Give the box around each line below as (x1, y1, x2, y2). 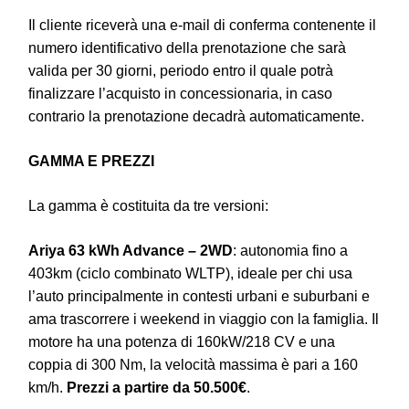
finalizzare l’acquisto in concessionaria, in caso (28, 85, 332, 101)
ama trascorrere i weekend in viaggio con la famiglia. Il (28, 310, 379, 327)
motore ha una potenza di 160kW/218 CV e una (28, 333, 335, 350)
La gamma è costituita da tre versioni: (28, 197, 268, 214)
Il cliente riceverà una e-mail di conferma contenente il (28, 16, 376, 33)
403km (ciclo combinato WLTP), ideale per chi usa (28, 265, 352, 281)
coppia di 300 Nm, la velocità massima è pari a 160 (28, 356, 358, 372)
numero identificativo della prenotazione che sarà (28, 39, 346, 56)
